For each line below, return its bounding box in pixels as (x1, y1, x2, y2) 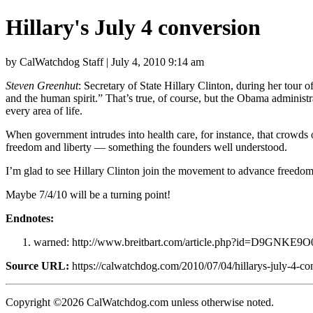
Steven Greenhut (6, 79, 78, 92)
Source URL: (6, 259, 69, 272)
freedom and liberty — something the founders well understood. (6, 140, 287, 153)
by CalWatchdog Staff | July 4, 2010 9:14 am (6, 55, 204, 68)
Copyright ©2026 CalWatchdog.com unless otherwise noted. (6, 296, 274, 308)
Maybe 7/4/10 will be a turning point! (6, 188, 170, 201)
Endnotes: (6, 212, 54, 224)
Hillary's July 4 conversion (6, 15, 261, 41)
